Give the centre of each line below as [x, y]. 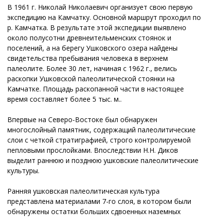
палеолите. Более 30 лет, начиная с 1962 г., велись [92, 68]
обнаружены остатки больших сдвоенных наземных [94, 211]
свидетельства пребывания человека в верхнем [88, 58]
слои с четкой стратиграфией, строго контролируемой [99, 140]
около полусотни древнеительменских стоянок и [89, 37]
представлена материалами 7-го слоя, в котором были [99, 201]
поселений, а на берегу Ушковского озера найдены [92, 48]
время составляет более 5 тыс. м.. [64, 99]
